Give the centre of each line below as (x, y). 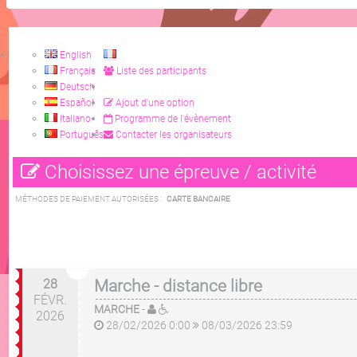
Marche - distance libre (178, 286)
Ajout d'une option (154, 103)
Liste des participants (160, 71)
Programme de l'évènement (172, 119)
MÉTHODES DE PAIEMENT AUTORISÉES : (91, 199)
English (75, 55)
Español (76, 103)
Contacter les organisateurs (173, 135)
